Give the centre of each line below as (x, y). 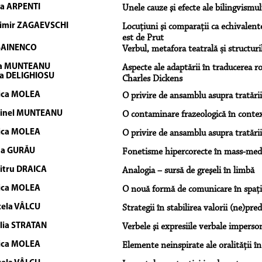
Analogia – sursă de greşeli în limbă (188, 170)
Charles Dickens (152, 79)
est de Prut (143, 38)
